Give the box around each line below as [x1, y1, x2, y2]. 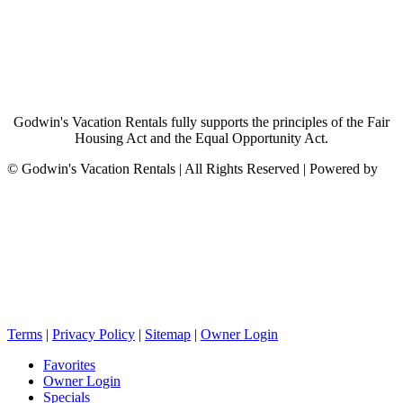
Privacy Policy [52, 327, 135, 343]
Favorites [43, 357, 95, 373]
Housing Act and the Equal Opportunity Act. [75, 130, 328, 147]
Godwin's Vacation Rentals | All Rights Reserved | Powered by [22, 161, 378, 177]
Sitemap [145, 327, 191, 343]
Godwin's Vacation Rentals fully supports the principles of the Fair [13, 114, 390, 130]
